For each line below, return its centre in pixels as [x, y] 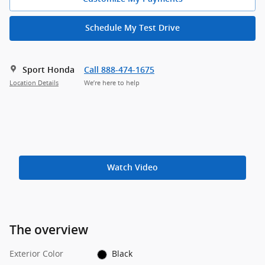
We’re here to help [112, 83]
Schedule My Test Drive [132, 28]
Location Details [34, 83]
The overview [49, 230]
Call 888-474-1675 [119, 70]
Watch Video [132, 167]
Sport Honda [49, 70]
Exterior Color [36, 254]
